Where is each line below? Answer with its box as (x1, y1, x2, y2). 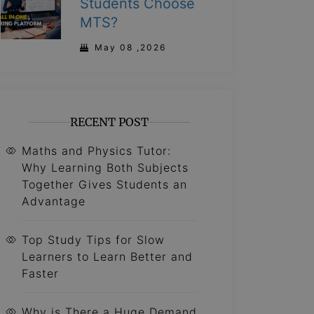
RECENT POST (70, 115, 149, 129)
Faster (22, 266, 59, 280)
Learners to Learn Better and (22, 250, 193, 264)
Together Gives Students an (22, 177, 187, 191)
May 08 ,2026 (95, 42, 167, 53)
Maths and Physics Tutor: (22, 144, 171, 158)
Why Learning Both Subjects (22, 161, 189, 175)
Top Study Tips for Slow (22, 233, 165, 247)
